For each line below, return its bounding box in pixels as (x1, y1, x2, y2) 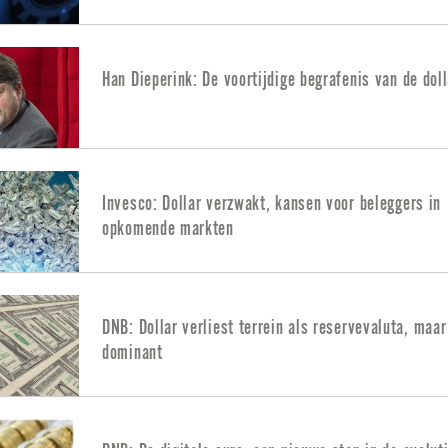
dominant (102, 341, 163, 363)
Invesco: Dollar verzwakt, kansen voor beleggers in (102, 192, 442, 214)
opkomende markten (102, 217, 234, 239)
